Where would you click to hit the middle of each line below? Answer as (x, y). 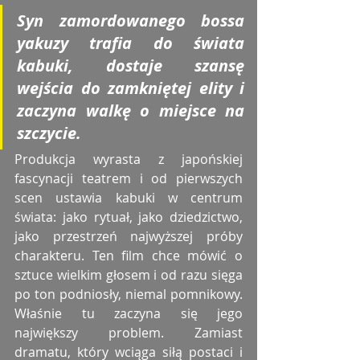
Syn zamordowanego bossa (131, 21)
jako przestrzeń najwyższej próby (129, 237)
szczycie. (49, 133)
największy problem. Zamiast (129, 333)
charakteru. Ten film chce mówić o (129, 256)
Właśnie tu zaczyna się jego (129, 314)
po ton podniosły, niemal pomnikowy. (129, 295)
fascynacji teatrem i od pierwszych (129, 179)
